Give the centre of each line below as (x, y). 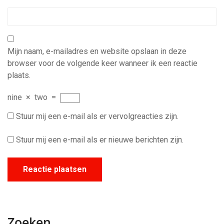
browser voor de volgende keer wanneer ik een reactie (102, 63)
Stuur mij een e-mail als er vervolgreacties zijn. (97, 116)
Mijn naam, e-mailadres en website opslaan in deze (97, 51)
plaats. (19, 75)
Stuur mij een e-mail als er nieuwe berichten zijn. (100, 140)
